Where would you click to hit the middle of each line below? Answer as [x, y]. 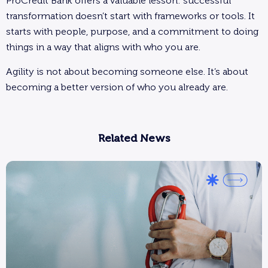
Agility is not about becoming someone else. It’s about [127, 71]
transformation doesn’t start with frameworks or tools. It [130, 16]
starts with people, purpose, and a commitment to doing [132, 32]
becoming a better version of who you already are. [117, 87]
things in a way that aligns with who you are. [103, 47]
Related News [134, 138]
